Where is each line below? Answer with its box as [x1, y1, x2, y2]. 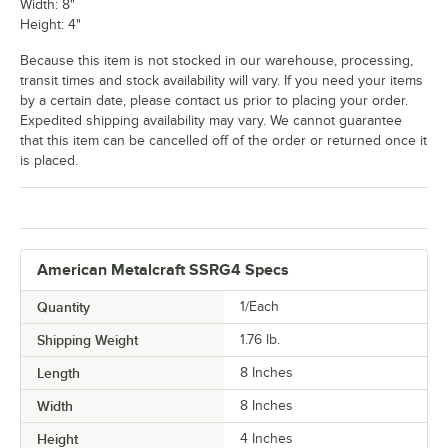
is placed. [20, 152, 78, 168]
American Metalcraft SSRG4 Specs [37, 260, 289, 279]
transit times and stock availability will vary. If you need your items [20, 72, 423, 88]
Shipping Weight [37, 331, 138, 348]
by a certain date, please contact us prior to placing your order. [20, 92, 408, 108]
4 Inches [240, 430, 293, 446]
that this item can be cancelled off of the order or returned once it [20, 132, 427, 148]
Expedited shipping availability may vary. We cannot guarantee [20, 112, 402, 128]
